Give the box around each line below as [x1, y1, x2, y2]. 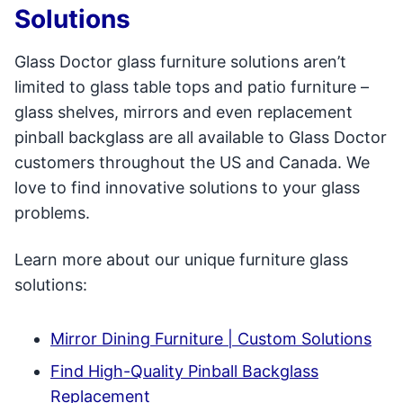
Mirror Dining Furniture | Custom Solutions [50, 329, 372, 348]
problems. [14, 203, 90, 222]
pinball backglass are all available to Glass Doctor [14, 128, 387, 147]
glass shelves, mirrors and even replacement [14, 103, 353, 121]
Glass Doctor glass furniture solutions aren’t [14, 52, 346, 71]
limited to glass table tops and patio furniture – [14, 77, 369, 96]
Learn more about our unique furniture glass [14, 250, 348, 269]
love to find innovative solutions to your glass [14, 178, 360, 197]
